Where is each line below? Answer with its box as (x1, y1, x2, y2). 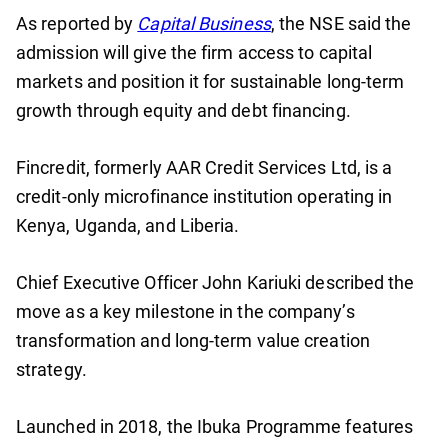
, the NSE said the (270, 13, 412, 35)
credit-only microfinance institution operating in (16, 186, 393, 208)
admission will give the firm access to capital (16, 42, 373, 64)
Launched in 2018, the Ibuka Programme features (16, 416, 414, 438)
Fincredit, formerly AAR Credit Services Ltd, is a (16, 157, 393, 179)
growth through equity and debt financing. (16, 100, 351, 122)
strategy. (16, 359, 87, 381)
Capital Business (137, 13, 271, 35)
